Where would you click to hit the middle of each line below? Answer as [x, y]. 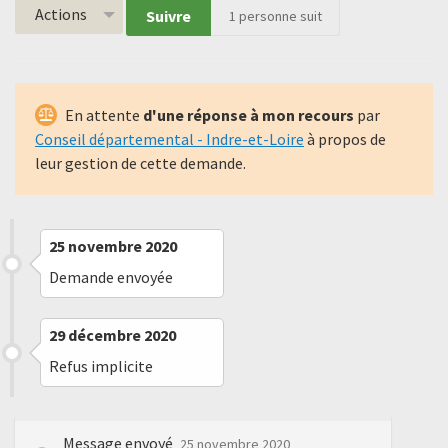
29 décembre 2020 [112, 335]
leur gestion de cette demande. [140, 163]
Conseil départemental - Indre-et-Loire [169, 139]
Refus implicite [101, 366]
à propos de [345, 139]
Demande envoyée [111, 277]
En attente [104, 115]
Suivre [168, 16]
